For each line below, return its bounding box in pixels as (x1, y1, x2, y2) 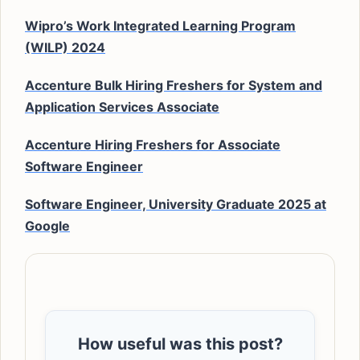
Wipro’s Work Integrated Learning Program (25, 18, 296, 34)
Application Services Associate (25, 99, 219, 115)
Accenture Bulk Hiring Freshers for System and (25, 77, 322, 93)
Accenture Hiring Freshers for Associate (25, 137, 280, 153)
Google (25, 218, 70, 234)
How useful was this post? (77, 334, 283, 354)
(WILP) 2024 (25, 39, 105, 55)
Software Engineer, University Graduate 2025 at (25, 196, 326, 212)
